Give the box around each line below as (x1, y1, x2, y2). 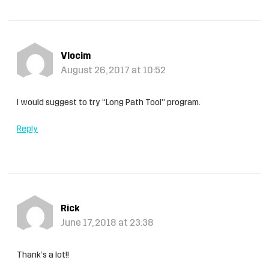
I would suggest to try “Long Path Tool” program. (17, 98, 201, 107)
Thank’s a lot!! (17, 251, 69, 260)
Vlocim (60, 52, 91, 61)
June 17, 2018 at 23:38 (60, 219, 154, 228)
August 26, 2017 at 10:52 (60, 66, 166, 76)
